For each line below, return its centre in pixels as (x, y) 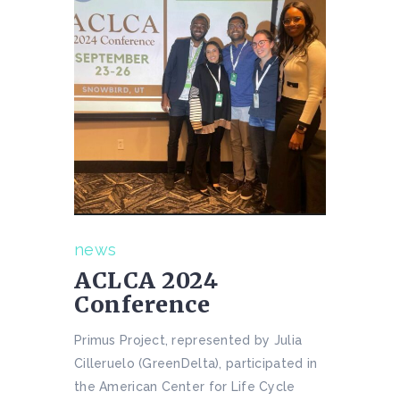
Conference (142, 304)
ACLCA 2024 (146, 280)
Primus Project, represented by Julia (188, 340)
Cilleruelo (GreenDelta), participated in (196, 363)
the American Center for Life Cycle (185, 386)
